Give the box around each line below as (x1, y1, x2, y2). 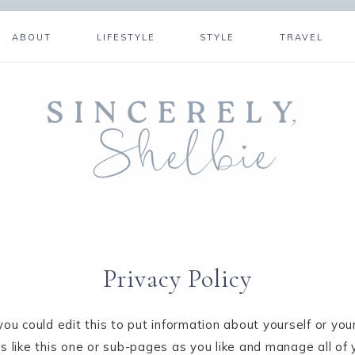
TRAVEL (280, 32, 324, 43)
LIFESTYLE (96, 32, 155, 43)
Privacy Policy (103, 263, 252, 294)
